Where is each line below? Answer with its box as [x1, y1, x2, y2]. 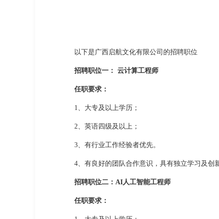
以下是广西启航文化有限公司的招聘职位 [74, 48, 197, 56]
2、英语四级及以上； [74, 122, 139, 130]
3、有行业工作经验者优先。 [74, 141, 160, 149]
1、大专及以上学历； [74, 104, 139, 111]
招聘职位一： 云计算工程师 [74, 66, 158, 74]
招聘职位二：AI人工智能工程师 [74, 178, 171, 186]
